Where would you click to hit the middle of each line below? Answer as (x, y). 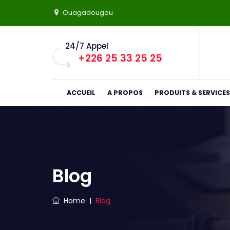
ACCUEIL (81, 93)
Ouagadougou (88, 13)
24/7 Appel (87, 46)
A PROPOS (125, 93)
